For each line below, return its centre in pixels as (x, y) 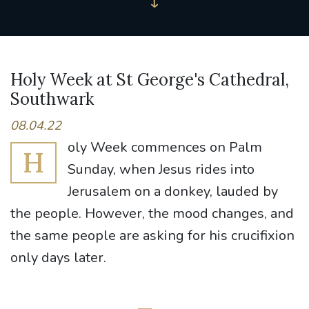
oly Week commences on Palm (165, 147)
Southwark (52, 99)
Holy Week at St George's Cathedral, (150, 80)
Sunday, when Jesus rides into (161, 169)
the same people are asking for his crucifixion (152, 236)
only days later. (58, 258)
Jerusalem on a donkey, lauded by (173, 191)
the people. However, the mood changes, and (152, 213)
